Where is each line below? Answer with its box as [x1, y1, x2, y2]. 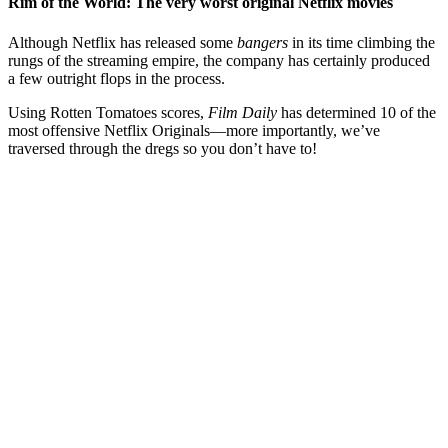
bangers [237, 33, 288, 51]
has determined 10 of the [277, 103, 436, 121]
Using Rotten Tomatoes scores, [8, 103, 208, 121]
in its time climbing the [288, 33, 435, 51]
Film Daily [208, 103, 277, 121]
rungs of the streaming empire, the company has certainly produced [8, 51, 430, 69]
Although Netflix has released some [8, 33, 233, 51]
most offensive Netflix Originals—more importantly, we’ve [8, 121, 380, 139]
